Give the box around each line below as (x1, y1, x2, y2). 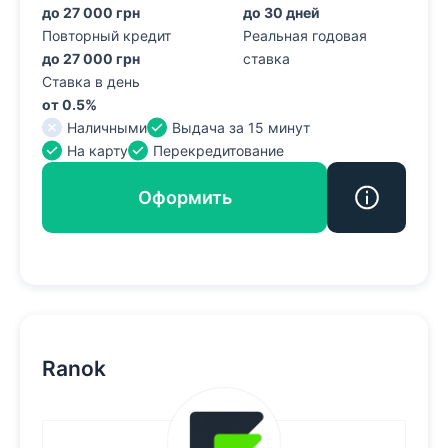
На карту (66, 142, 128, 160)
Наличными (66, 119, 147, 137)
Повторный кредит (41, 27, 171, 45)
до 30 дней (243, 4, 321, 22)
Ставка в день (41, 73, 140, 91)
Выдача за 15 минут (171, 119, 310, 137)
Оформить (137, 187, 232, 209)
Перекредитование (152, 142, 284, 160)
